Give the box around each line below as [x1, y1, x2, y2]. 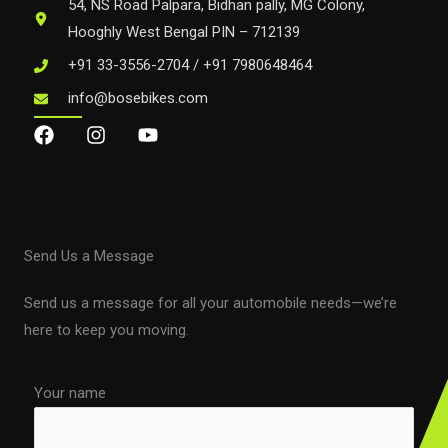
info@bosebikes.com [68, 89, 208, 107]
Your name [34, 384, 106, 402]
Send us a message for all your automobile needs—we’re [24, 294, 397, 312]
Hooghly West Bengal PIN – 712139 [68, 23, 300, 41]
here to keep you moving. [24, 321, 189, 339]
